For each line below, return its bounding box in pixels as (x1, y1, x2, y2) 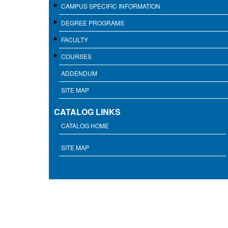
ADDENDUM (61, 69, 97, 78)
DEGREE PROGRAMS (61, 18, 124, 27)
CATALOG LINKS (54, 106, 121, 118)
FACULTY (61, 35, 88, 44)
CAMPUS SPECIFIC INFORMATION (61, 2, 160, 11)
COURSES (61, 52, 92, 61)
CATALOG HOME (61, 121, 109, 130)
